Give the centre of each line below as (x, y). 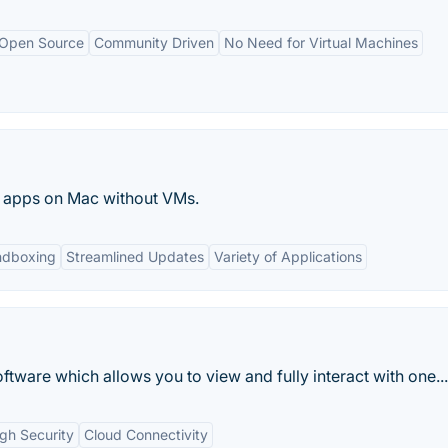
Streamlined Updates (135, 256)
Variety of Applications (288, 256)
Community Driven (154, 42)
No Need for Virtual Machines (321, 42)
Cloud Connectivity (146, 434)
